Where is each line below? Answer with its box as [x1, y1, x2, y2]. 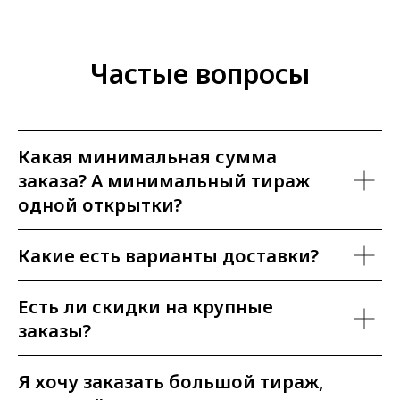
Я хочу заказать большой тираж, [18, 370, 324, 395]
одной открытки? [18, 193, 182, 218]
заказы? [18, 319, 91, 344]
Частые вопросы [90, 55, 310, 93]
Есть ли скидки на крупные [18, 295, 273, 320]
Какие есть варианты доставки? [18, 244, 319, 269]
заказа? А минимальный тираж [18, 169, 310, 194]
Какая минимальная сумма [18, 145, 277, 170]
